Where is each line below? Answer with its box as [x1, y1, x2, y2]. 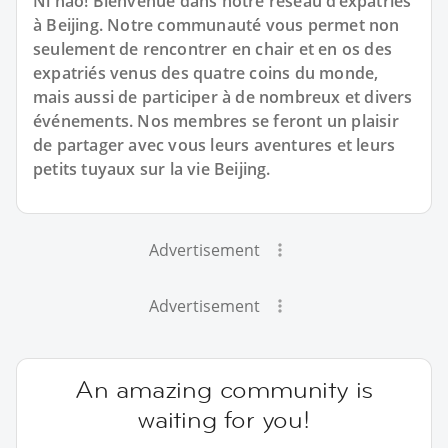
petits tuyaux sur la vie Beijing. [33, 158, 271, 180]
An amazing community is [74, 374, 374, 405]
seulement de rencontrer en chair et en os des [33, 38, 393, 60]
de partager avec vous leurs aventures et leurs [33, 134, 396, 156]
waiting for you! [138, 404, 310, 435]
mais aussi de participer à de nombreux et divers [33, 86, 413, 108]
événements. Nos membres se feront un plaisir [33, 110, 399, 132]
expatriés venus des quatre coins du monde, [33, 62, 379, 84]
